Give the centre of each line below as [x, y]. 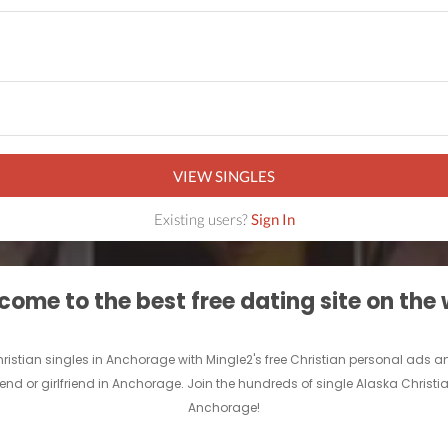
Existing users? [202, 219]
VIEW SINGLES [224, 175]
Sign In [272, 219]
